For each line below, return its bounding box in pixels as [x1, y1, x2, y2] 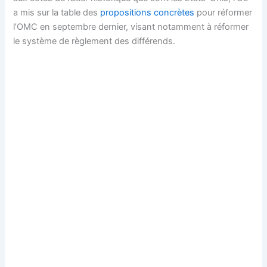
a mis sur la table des [13, 7, 101, 18]
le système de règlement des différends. [13, 35, 176, 46]
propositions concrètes [100, 7, 195, 18]
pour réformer [194, 7, 253, 18]
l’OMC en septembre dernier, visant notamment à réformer [13, 21, 249, 32]
